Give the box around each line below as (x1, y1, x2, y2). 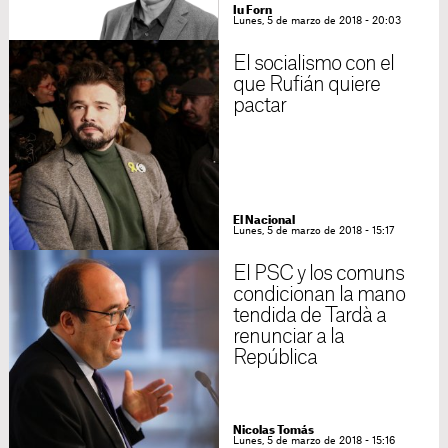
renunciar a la (232, 327, 345, 347)
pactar (232, 96, 286, 116)
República (232, 348, 318, 368)
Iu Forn (232, 5, 272, 16)
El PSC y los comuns (232, 264, 405, 284)
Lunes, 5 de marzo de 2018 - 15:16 (232, 436, 395, 446)
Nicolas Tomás (232, 425, 314, 436)
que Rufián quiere (232, 75, 381, 95)
